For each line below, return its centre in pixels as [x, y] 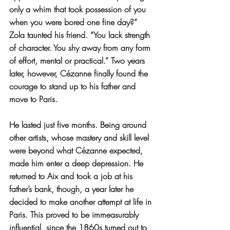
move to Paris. [33, 99]
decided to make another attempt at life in [82, 202]
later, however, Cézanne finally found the [80, 74]
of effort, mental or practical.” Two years [78, 61]
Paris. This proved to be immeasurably [75, 215]
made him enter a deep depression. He [78, 164]
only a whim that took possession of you [79, 9]
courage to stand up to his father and [74, 87]
